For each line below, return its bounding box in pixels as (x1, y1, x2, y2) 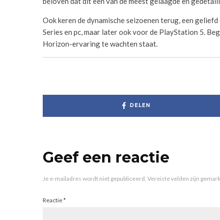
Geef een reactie (43, 148, 169, 166)
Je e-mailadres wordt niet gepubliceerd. (43, 174, 146, 182)
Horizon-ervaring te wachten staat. (43, 39, 158, 48)
